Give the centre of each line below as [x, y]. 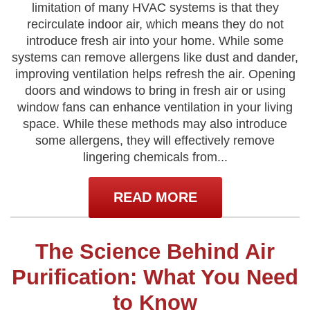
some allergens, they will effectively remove [155, 140]
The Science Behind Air [155, 252]
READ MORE [155, 197]
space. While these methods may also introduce [155, 124]
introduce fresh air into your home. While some [155, 41]
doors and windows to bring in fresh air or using [155, 91]
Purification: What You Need [155, 277]
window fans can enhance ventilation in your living [155, 107]
